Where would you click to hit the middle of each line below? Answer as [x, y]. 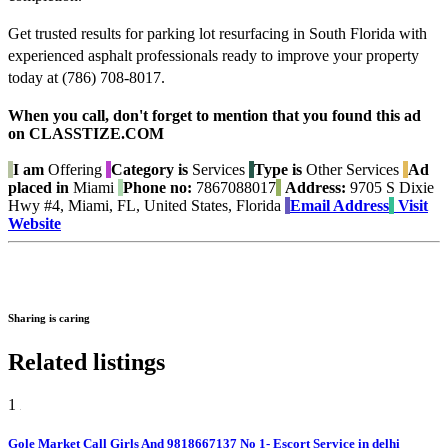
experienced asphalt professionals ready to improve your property [213, 56]
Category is [149, 170]
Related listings [86, 361]
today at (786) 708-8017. [86, 78]
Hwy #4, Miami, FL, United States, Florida [144, 206]
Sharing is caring [49, 318]
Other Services [350, 170]
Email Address [339, 206]
